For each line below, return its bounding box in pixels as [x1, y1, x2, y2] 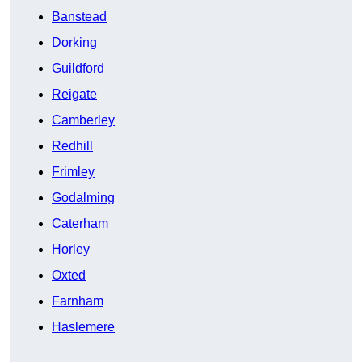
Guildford [52, 61, 104, 76]
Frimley [52, 165, 95, 179]
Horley [52, 242, 90, 257]
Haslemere [52, 320, 115, 335]
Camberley [52, 113, 115, 128]
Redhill [52, 139, 93, 154]
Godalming [52, 191, 115, 205]
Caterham [52, 217, 108, 231]
